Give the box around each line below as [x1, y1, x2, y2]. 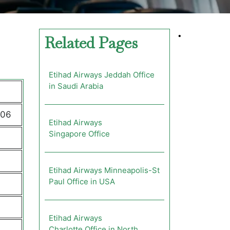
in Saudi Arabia [49, 81, 103, 91]
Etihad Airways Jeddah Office [49, 70, 155, 80]
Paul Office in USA [49, 177, 115, 186]
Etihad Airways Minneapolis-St [49, 165, 160, 175]
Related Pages [45, 33, 138, 53]
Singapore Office [49, 129, 110, 139]
